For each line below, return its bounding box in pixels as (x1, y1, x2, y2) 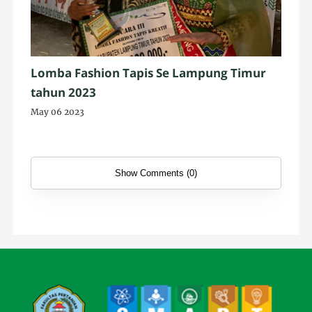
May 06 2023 (31, 106, 85, 117)
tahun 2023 (31, 84, 97, 100)
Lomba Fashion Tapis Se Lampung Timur (31, 64, 267, 81)
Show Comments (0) (115, 167, 197, 178)
